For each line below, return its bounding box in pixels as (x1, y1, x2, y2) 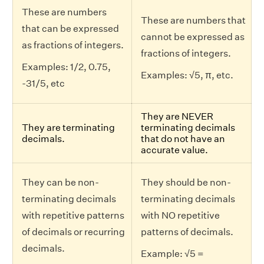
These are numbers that (141, 14, 246, 26)
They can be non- (22, 176, 99, 188)
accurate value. (141, 144, 208, 156)
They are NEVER (141, 110, 213, 122)
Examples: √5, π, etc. (141, 69, 233, 81)
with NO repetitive (141, 209, 220, 221)
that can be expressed (22, 22, 119, 34)
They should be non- (141, 176, 231, 188)
